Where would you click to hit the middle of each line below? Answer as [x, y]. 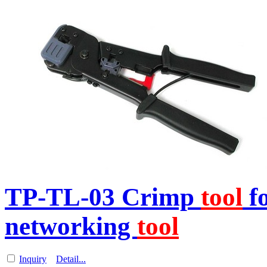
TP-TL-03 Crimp [103, 197]
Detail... [71, 259]
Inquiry [33, 259]
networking [71, 226]
